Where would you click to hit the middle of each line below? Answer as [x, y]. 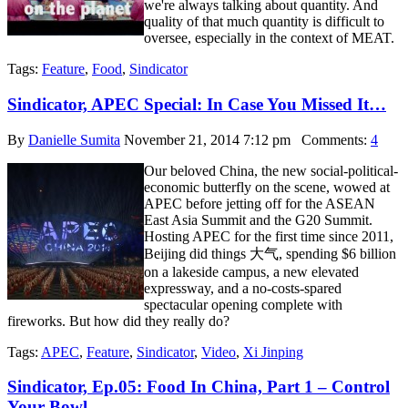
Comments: [331, 139]
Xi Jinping [273, 352]
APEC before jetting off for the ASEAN [260, 203]
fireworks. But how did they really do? [118, 321]
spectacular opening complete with [243, 304]
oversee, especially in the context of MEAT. [269, 38]
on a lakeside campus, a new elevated [251, 271]
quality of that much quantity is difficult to [264, 22]
